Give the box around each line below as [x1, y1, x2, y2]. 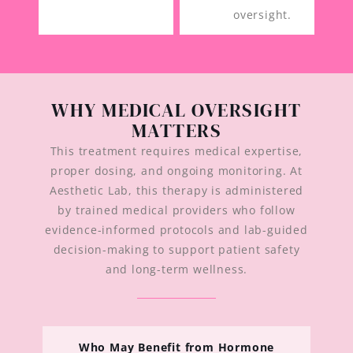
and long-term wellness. [105, 261, 248, 277]
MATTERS [131, 117, 222, 143]
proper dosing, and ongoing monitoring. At [50, 162, 303, 178]
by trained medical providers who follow [58, 202, 295, 217]
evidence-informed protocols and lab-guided [45, 221, 308, 237]
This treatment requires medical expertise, [50, 143, 303, 158]
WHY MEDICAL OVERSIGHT [51, 96, 302, 123]
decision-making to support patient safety [53, 241, 300, 257]
